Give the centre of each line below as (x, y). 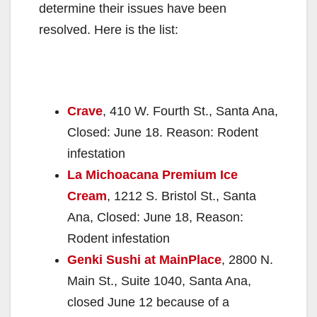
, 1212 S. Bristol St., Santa (181, 196)
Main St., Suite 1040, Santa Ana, (159, 281)
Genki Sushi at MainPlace (144, 259)
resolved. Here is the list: (109, 29)
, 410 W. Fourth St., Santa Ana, (190, 111)
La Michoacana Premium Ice (152, 174)
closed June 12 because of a (148, 302)
